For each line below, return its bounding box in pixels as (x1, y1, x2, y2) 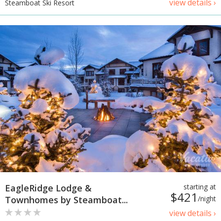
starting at (184, 182, 216, 192)
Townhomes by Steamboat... (5, 194, 128, 206)
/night (198, 194, 216, 204)
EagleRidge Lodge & (5, 182, 92, 194)
